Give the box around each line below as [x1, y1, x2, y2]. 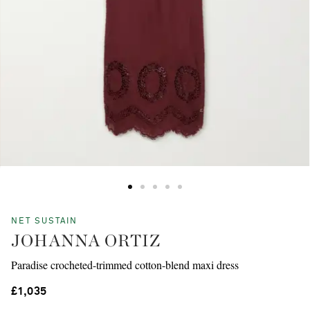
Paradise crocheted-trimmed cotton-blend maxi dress [11, 257, 239, 273]
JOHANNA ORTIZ [11, 230, 161, 251]
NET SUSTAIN [11, 217, 77, 226]
